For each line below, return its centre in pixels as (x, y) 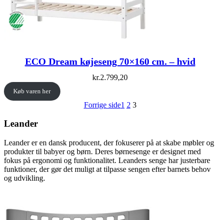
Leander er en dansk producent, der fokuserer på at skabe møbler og (109, 143)
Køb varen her (32, 91)
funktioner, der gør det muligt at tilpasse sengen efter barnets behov (107, 169)
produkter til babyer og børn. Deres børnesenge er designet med (102, 152)
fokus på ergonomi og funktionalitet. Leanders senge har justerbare (107, 161)
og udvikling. (25, 178)
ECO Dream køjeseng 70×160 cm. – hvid (110, 62)
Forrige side (102, 105)
